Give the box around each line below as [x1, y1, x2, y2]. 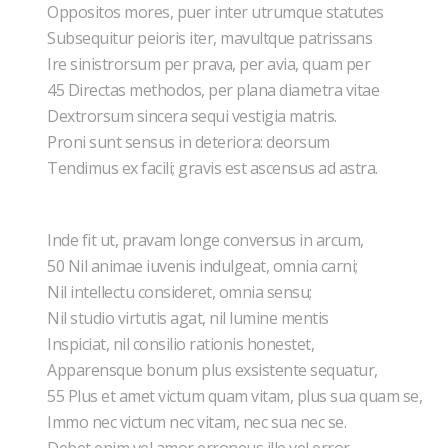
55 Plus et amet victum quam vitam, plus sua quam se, [47, 385, 426, 407]
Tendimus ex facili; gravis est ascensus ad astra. [47, 157, 381, 179]
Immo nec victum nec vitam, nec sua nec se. [47, 411, 350, 433]
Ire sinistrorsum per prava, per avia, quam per [47, 53, 374, 75]
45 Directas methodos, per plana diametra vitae [47, 79, 383, 101]
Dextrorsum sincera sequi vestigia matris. [47, 105, 340, 127]
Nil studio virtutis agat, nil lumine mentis [47, 307, 332, 329]
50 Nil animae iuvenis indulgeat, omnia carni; [47, 255, 361, 277]
